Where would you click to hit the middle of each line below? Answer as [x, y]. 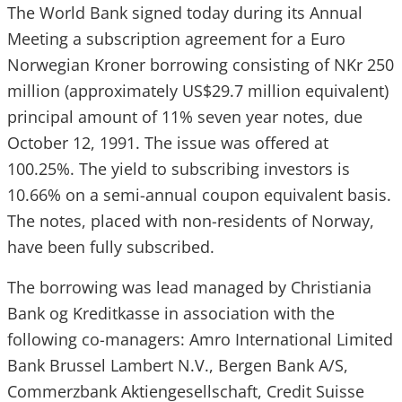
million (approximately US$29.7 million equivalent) [198, 91]
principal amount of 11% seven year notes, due [185, 117]
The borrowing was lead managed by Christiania [189, 287]
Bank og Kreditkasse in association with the [171, 313]
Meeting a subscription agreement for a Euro [176, 39]
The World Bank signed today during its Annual [185, 13]
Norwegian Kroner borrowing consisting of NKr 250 [201, 65]
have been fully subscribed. [111, 247]
